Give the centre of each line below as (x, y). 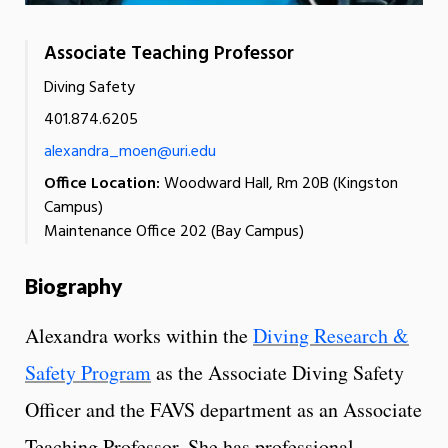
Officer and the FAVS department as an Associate (223, 409)
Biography (74, 285)
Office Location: (102, 183)
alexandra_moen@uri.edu (130, 151)
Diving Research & (331, 335)
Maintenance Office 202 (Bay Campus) (174, 231)
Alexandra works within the (139, 335)
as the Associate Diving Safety (277, 372)
